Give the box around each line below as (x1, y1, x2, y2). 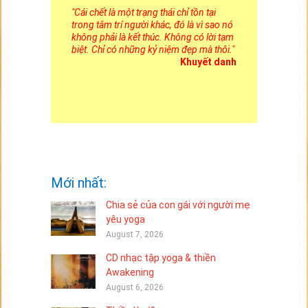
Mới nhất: (50, 174, 107, 191)
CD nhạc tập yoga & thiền (105, 252, 216, 263)
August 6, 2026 (105, 282, 164, 292)
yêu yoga (105, 213, 145, 225)
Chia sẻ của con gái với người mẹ (105, 199, 250, 210)
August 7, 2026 (105, 229, 164, 239)
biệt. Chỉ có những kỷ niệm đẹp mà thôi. (71, 43, 232, 55)
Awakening (105, 266, 154, 278)
